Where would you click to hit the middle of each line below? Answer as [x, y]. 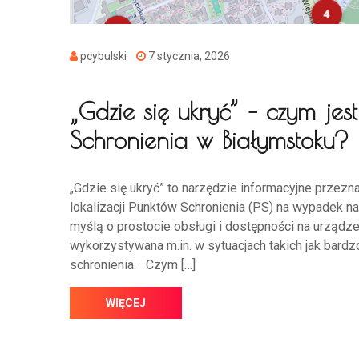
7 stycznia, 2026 [188, 56]
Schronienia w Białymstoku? [210, 140]
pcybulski [107, 56]
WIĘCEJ [126, 303]
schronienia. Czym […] [133, 265]
